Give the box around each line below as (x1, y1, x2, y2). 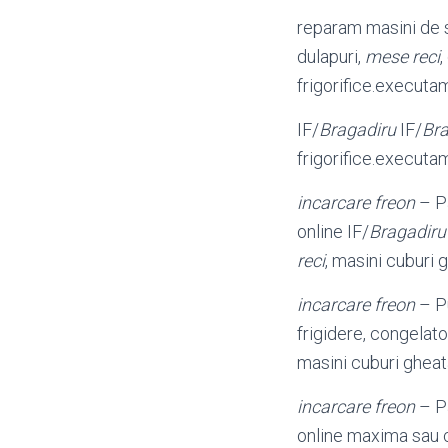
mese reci (365, 46, 440, 67)
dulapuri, (297, 46, 365, 67)
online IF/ (297, 221, 369, 242)
